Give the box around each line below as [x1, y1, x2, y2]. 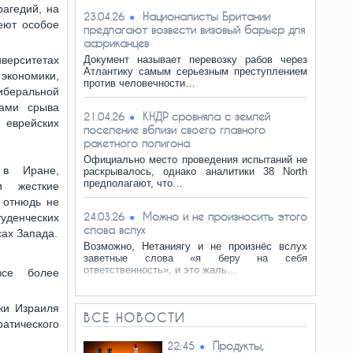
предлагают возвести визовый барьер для [84, 23, 305, 36]
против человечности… [84, 77, 195, 89]
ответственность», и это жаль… [84, 264, 237, 276]
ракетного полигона [84, 136, 190, 150]
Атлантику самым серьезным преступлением [84, 65, 307, 77]
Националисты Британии [143, 9, 270, 23]
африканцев [84, 36, 149, 50]
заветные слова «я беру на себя [84, 252, 307, 264]
